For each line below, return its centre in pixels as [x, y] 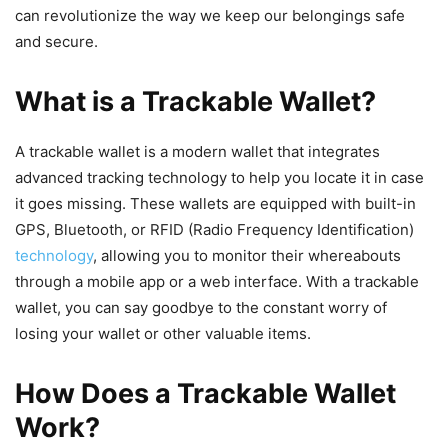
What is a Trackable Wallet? [195, 102]
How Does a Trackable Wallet [205, 394]
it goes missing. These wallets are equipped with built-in [215, 204]
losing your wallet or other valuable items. [163, 334]
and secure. [56, 42]
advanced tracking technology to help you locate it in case [219, 178]
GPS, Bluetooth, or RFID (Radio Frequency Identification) [214, 230]
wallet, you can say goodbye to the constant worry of [201, 308]
